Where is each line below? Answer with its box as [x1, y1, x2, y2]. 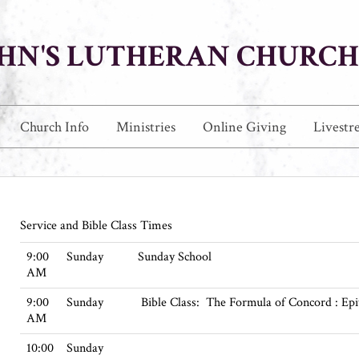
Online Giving [203, 118, 286, 136]
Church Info [20, 118, 89, 136]
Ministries [116, 118, 175, 136]
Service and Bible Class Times [20, 217, 179, 235]
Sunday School [138, 248, 212, 266]
